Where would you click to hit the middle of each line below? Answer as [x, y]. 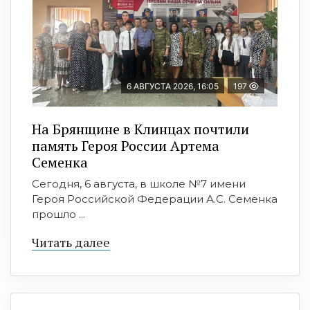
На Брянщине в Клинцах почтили [140, 129]
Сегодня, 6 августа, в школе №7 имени [139, 183]
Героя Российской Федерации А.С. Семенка [155, 199]
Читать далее [71, 242]
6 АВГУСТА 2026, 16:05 [173, 86]
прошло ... [58, 214]
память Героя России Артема [126, 145]
